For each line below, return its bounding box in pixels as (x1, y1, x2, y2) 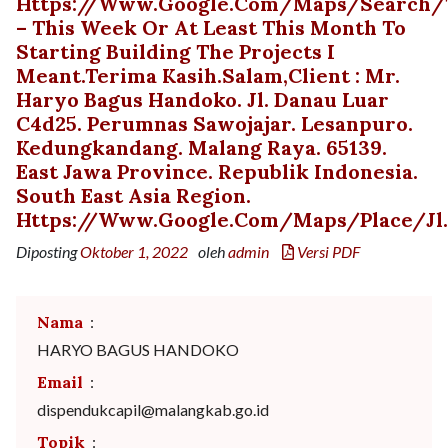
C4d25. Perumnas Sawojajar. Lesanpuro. (16, 111, 413, 136)
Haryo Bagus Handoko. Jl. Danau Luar (16, 87, 389, 112)
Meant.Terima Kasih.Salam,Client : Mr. (16, 63, 400, 88)
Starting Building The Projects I (16, 39, 335, 64)
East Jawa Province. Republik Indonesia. (16, 159, 418, 184)
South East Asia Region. (16, 183, 251, 208)
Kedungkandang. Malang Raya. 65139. (16, 135, 387, 160)
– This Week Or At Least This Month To (16, 15, 406, 40)
